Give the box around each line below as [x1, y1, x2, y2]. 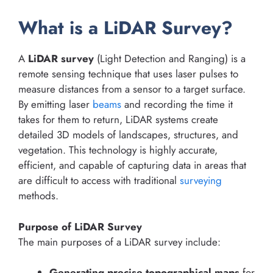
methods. [18, 188, 58, 204]
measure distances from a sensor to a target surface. [18, 82, 246, 97]
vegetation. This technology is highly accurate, [18, 143, 218, 158]
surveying [180, 173, 222, 188]
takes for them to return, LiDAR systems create [18, 112, 218, 127]
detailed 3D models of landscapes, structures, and [18, 127, 238, 143]
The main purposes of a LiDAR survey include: [18, 234, 221, 249]
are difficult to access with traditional [18, 173, 180, 188]
